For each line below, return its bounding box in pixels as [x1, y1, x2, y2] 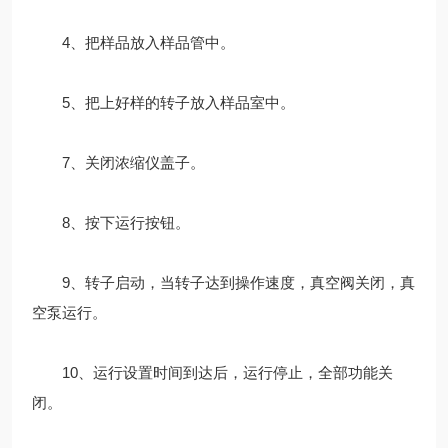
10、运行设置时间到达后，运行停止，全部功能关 [32, 363, 393, 381]
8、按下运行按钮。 [32, 213, 190, 231]
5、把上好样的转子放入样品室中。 [32, 93, 295, 111]
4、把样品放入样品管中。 [32, 33, 235, 51]
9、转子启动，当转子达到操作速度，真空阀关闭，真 [32, 273, 415, 291]
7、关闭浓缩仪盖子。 [32, 153, 205, 171]
